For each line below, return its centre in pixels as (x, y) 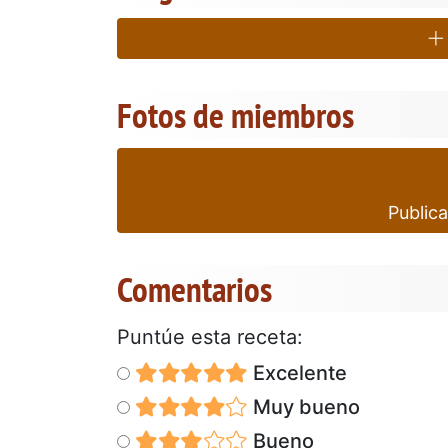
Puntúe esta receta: (210, 336)
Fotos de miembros (235, 114)
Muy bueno (303, 406)
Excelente (297, 372)
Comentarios (194, 288)
